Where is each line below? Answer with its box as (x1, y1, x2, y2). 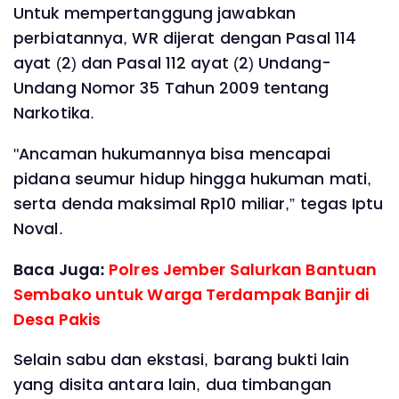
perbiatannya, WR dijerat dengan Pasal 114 (13, 28, 357, 50)
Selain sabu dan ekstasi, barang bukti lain (13, 349, 350, 371)
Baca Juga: (13, 258, 110, 281)
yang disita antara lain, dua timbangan (13, 374, 331, 396)
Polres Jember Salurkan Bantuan (109, 258, 378, 281)
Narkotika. (13, 102, 100, 125)
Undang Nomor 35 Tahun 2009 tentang (13, 77, 330, 100)
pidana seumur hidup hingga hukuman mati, (13, 167, 372, 190)
